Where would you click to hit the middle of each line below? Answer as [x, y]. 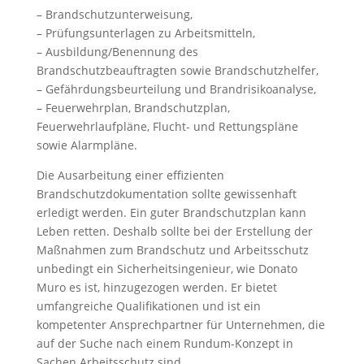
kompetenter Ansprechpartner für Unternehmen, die [180, 325]
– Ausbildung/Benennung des [117, 52]
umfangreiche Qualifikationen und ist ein [148, 306]
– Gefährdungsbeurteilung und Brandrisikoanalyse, [176, 89]
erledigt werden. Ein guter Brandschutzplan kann [171, 212]
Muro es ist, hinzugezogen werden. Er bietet [156, 287]
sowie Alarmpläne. [87, 145]
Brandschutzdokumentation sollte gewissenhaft [166, 194]
